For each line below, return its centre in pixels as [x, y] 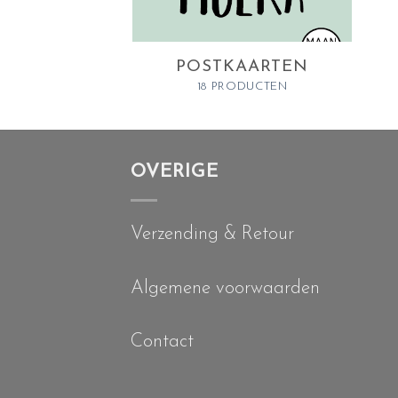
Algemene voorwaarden [225, 288]
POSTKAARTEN [242, 67]
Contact [162, 341]
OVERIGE [175, 171]
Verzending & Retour [212, 235]
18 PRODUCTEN [242, 86]
